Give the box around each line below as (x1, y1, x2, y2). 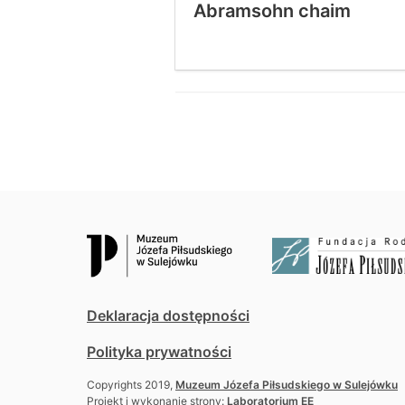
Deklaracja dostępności (87, 306, 250, 325)
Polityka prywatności (87, 343, 231, 361)
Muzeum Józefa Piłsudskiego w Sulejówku (175, 378, 398, 391)
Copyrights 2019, (87, 378, 175, 391)
